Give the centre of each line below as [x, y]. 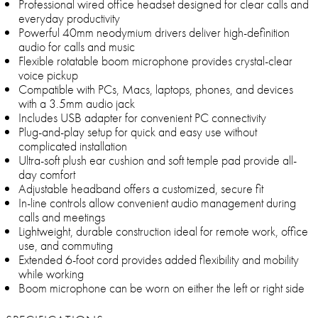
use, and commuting [66, 246]
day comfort [47, 175]
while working [51, 274]
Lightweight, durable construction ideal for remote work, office [163, 231]
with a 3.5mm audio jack [77, 104]
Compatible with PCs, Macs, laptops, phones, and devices [156, 89]
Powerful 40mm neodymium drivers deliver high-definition [154, 33]
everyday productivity [69, 18]
